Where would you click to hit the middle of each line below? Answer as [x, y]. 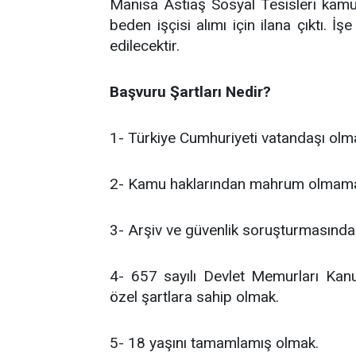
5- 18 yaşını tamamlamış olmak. [214, 343]
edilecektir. [145, 46]
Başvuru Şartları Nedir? [190, 92]
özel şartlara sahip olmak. [194, 297]
